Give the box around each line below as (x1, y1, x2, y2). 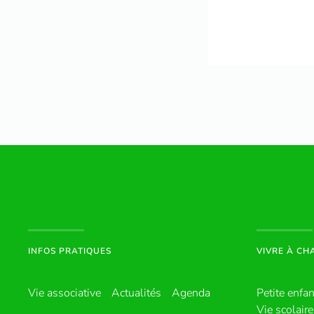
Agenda (172, 285, 210, 301)
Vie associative (28, 285, 101, 301)
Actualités (111, 285, 161, 301)
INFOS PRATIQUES (28, 245, 111, 257)
